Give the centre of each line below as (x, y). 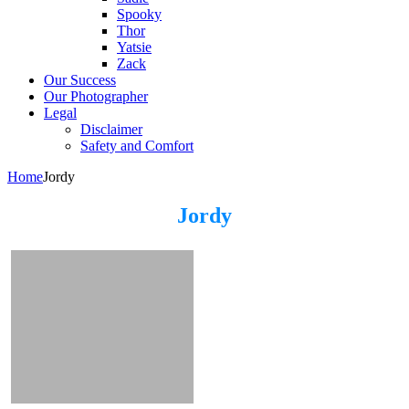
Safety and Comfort (137, 146)
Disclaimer (111, 129)
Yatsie (134, 47)
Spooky (139, 14)
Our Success (80, 80)
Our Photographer (96, 96)
